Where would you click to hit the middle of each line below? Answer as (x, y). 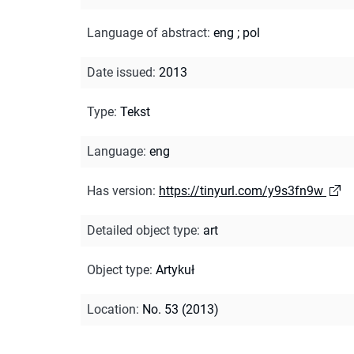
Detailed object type (142, 230)
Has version (120, 190)
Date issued (120, 72)
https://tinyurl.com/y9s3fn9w (241, 190)
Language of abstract (147, 32)
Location (111, 309)
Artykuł (175, 269)
